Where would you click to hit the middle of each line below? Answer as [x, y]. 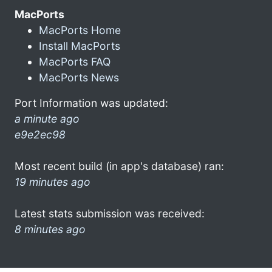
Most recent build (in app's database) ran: [119, 166]
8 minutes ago [50, 229]
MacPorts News [79, 77]
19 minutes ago [53, 182]
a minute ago [47, 118]
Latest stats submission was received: [110, 213]
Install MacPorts [80, 46]
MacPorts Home [80, 30]
